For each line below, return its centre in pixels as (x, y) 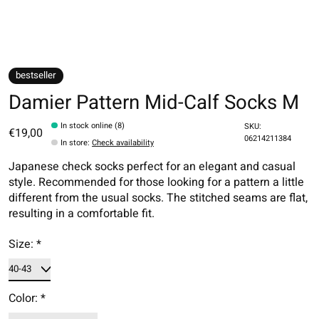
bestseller (36, 76)
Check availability (123, 143)
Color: (25, 299)
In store (74, 143)
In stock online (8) (93, 126)
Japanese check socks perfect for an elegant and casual (152, 167)
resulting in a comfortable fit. (82, 214)
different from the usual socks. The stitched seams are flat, (158, 198)
